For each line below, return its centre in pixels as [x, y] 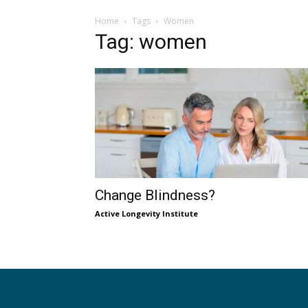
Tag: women [151, 42]
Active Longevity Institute [146, 213]
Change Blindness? [155, 195]
